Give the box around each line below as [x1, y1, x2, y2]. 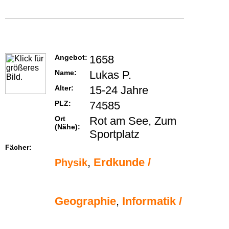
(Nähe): [55, 123, 80, 131]
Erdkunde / [94, 156, 151, 169]
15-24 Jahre [89, 84, 148, 97]
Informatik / [122, 195, 182, 208]
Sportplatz [89, 128, 140, 141]
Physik [55, 157, 87, 169]
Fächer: [5, 143, 32, 152]
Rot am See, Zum [89, 114, 176, 128]
